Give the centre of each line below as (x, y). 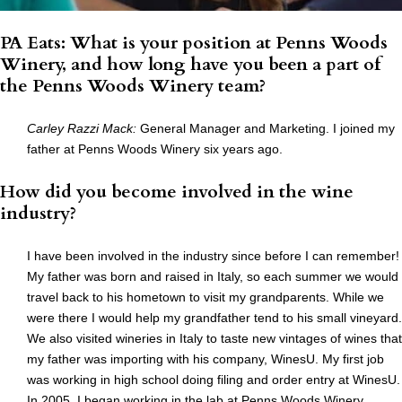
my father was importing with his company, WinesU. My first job (205, 359)
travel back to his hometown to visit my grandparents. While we (205, 297)
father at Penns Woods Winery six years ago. (155, 149)
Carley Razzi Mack (80, 129)
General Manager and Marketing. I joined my (266, 129)
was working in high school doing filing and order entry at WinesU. (214, 380)
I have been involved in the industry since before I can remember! (213, 256)
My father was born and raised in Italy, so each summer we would (213, 277)
